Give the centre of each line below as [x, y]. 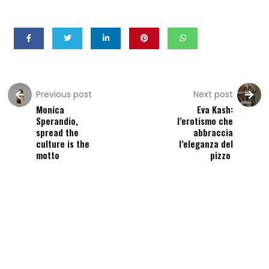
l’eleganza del [206, 144]
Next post [213, 95]
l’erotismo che [205, 121]
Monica [50, 110]
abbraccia [213, 132]
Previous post [64, 95]
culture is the [63, 144]
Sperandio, [57, 121]
